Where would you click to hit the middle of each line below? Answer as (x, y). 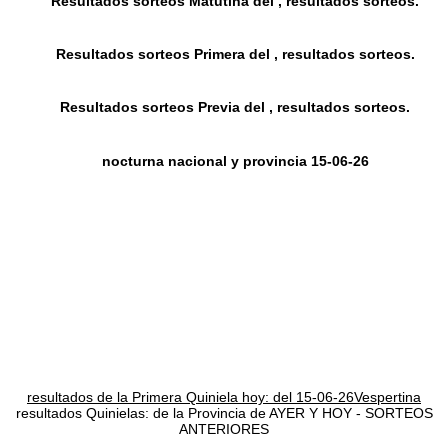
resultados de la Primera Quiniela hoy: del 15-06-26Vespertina (224, 397)
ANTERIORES (224, 429)
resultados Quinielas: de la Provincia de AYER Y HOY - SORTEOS (224, 413)
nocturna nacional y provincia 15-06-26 (235, 160)
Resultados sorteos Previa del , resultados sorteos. (235, 107)
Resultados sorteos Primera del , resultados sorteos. (235, 54)
